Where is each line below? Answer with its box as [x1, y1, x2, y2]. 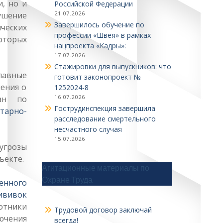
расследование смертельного [54, 114, 156, 123]
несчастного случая [54, 124, 122, 134]
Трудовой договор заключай [54, 205, 152, 215]
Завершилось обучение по [54, 20, 144, 29]
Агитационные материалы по [41, 163, 149, 173]
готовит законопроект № [54, 72, 141, 82]
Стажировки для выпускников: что [54, 62, 171, 71]
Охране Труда [41, 175, 93, 185]
